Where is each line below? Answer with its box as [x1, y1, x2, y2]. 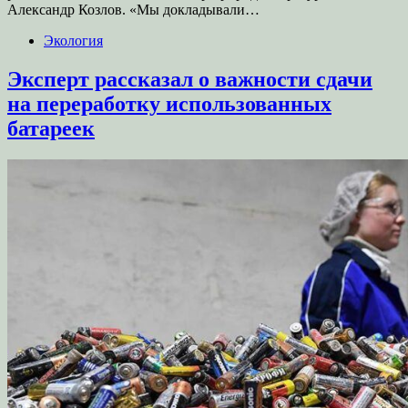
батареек [7, 117, 95, 141]
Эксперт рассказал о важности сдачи [7, 67, 372, 92]
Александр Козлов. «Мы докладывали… [7, 2, 260, 18]
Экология [44, 33, 103, 49]
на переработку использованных [7, 92, 331, 117]
